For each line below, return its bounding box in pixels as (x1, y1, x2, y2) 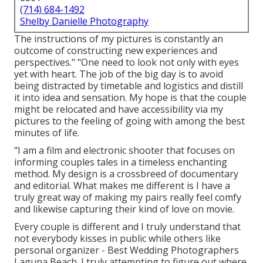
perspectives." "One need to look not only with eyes (14, 56, 239, 69)
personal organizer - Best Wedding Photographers (14, 244, 239, 257)
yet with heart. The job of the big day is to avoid (14, 68, 223, 81)
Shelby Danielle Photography (20, 15, 149, 28)
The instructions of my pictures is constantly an (14, 32, 223, 46)
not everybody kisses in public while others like (14, 232, 221, 245)
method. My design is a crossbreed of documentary (14, 167, 238, 181)
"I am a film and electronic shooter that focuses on (14, 144, 235, 157)
